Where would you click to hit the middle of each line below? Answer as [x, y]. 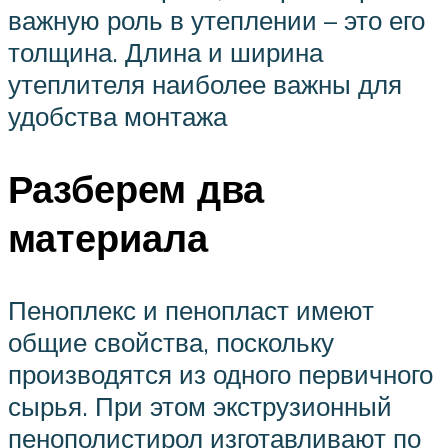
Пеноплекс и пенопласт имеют [191, 310]
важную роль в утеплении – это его [216, 20]
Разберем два [136, 189]
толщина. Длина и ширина [165, 52]
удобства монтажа [117, 116]
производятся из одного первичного [220, 374]
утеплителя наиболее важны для [205, 84]
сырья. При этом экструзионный [200, 406]
